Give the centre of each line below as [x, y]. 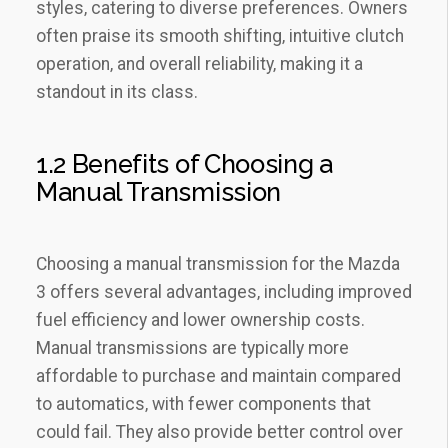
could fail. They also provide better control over [219, 432]
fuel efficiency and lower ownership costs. [200, 320]
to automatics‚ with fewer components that [203, 404]
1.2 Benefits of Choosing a [184, 164]
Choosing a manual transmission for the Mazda [218, 264]
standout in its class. [117, 92]
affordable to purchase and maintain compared [218, 376]
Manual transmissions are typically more [192, 348]
